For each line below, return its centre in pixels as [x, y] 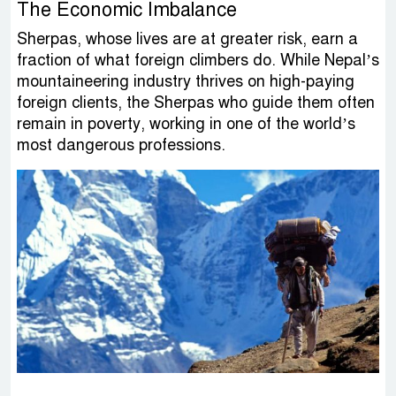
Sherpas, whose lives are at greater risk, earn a [187, 39]
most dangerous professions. [121, 145]
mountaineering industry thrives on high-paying [186, 82]
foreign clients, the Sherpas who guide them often [196, 103]
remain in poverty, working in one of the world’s [186, 124]
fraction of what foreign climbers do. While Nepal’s [198, 61]
